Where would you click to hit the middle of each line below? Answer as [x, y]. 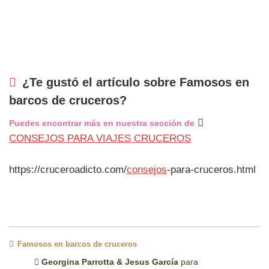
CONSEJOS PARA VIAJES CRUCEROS [100, 138]
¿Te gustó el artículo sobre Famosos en [136, 82]
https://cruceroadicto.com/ [68, 169]
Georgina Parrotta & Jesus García [110, 261]
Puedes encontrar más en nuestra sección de [102, 123]
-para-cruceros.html [211, 169]
